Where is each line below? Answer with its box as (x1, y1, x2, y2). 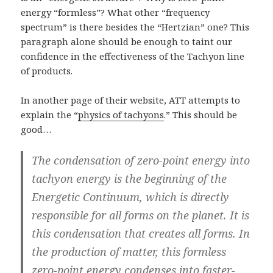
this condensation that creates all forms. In (32, 225, 250, 241)
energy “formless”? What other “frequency (21, 5, 210, 18)
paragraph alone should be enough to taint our (21, 35, 233, 48)
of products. (21, 64, 73, 77)
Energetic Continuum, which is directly (32, 189, 230, 204)
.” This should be (164, 108, 238, 121)
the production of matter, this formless (32, 244, 227, 259)
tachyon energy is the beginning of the (32, 171, 227, 186)
